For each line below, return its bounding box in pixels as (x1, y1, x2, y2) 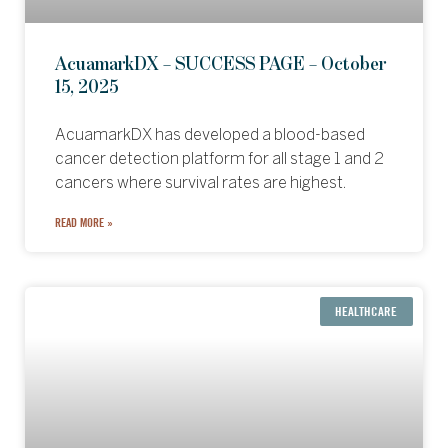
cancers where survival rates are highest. (55, 176, 346, 191)
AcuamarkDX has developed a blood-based (55, 128, 365, 143)
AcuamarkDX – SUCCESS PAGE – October (55, 55, 386, 74)
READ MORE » (55, 215, 113, 230)
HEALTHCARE (335, 302, 398, 320)
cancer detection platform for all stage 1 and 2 (55, 152, 384, 167)
